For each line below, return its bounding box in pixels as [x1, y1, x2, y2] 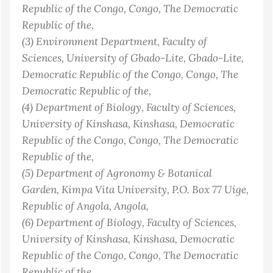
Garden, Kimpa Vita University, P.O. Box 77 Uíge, [22, 182, 249, 197]
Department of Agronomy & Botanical [36, 166, 212, 180]
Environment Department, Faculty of [36, 34, 207, 49]
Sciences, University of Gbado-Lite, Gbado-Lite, [22, 51, 244, 65]
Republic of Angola [22, 199, 109, 213]
